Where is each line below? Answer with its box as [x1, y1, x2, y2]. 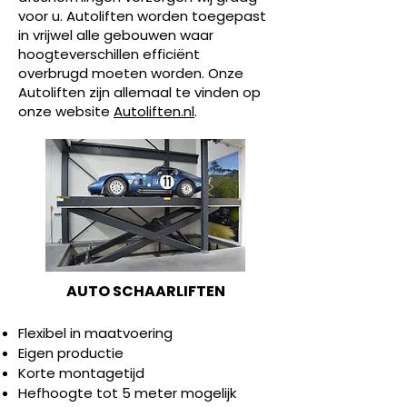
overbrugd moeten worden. [18, 64, 208, 83]
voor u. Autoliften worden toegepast [18, 6, 266, 25]
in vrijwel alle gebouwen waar [18, 25, 213, 45]
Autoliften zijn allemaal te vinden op [18, 83, 261, 102]
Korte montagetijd [18, 363, 144, 382]
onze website [18, 102, 114, 121]
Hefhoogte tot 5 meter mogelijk [18, 383, 236, 402]
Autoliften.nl [114, 102, 194, 121]
